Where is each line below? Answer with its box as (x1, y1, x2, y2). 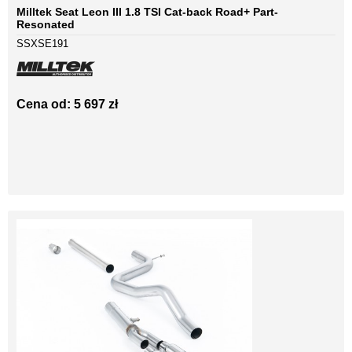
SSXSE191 (16, 38, 68, 50)
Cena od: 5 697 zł (16, 97, 118, 112)
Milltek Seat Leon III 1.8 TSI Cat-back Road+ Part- (16, 5, 278, 19)
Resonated (16, 18, 75, 31)
